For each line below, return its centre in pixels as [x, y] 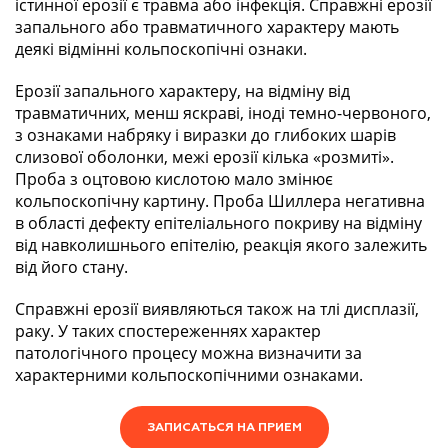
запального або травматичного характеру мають [207, 27]
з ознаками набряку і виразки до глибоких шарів [205, 135]
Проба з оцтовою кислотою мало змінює [174, 179]
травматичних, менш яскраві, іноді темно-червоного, [223, 113]
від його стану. [71, 267]
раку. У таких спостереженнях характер [168, 331]
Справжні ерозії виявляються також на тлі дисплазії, [217, 309]
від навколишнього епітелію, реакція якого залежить [221, 245]
